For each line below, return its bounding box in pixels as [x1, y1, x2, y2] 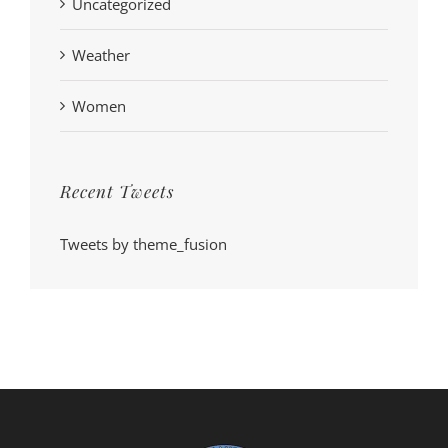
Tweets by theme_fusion [60, 234, 227, 255]
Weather [72, 45, 130, 66]
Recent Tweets [60, 180, 174, 203]
